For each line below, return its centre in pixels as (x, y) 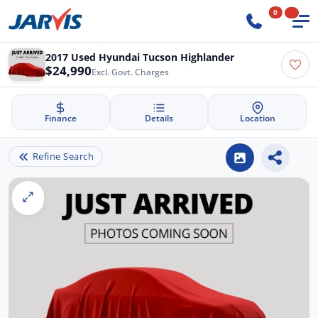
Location (257, 119)
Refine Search (63, 157)
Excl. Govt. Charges (130, 72)
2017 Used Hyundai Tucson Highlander (140, 57)
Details (159, 119)
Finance (60, 119)
